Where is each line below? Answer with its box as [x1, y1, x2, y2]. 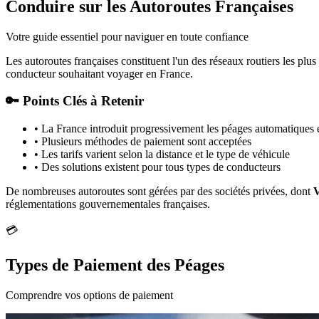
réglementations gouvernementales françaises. [6, 197, 210, 210]
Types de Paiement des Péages [6, 255, 224, 274]
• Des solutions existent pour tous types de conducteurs [34, 160, 281, 173]
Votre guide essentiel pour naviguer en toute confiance [6, 30, 249, 43]
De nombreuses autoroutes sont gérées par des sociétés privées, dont [6, 184, 313, 197]
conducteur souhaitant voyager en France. [6, 67, 193, 80]
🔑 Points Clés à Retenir [6, 93, 144, 109]
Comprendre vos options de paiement [6, 288, 173, 301]
